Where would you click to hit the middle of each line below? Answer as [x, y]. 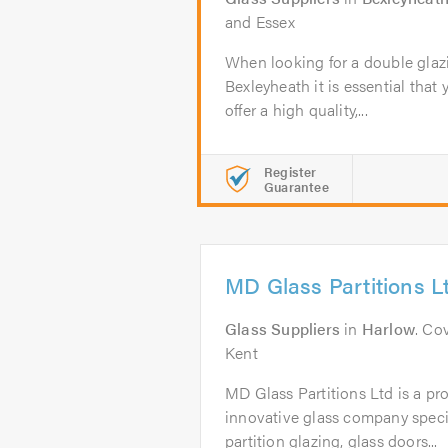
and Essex [260, 21]
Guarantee [296, 186]
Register [290, 171]
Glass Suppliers [282, 328]
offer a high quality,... [296, 109]
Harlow [388, 328]
